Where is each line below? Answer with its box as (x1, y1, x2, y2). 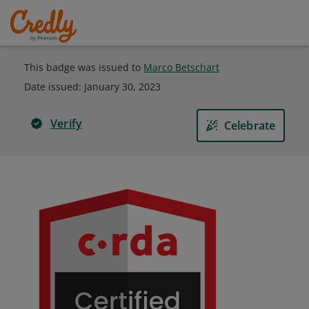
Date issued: (24, 80, 84, 93)
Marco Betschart (143, 61, 219, 74)
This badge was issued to (24, 61, 143, 74)
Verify (50, 116, 83, 131)
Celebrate (223, 118, 276, 133)
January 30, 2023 (84, 80, 161, 93)
